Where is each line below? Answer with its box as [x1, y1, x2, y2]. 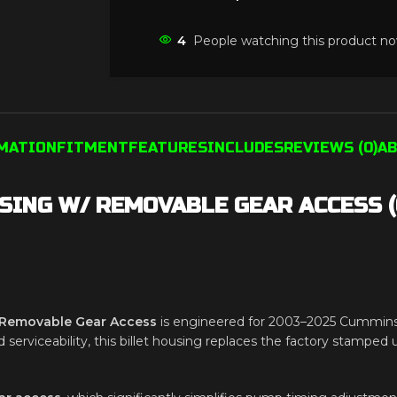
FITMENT [57, 139, 128, 156]
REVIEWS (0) [284, 139, 378, 156]
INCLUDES [207, 139, 284, 156]
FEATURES [128, 139, 207, 156]
